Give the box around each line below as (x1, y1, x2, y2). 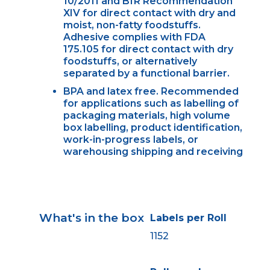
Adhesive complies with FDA (63, 31, 206, 43)
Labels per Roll (149, 212, 227, 224)
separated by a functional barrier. (63, 67, 230, 79)
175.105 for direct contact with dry (63, 43, 233, 55)
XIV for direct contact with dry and (63, 7, 236, 19)
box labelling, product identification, (63, 121, 242, 133)
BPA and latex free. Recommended (63, 85, 239, 97)
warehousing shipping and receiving (63, 145, 243, 157)
